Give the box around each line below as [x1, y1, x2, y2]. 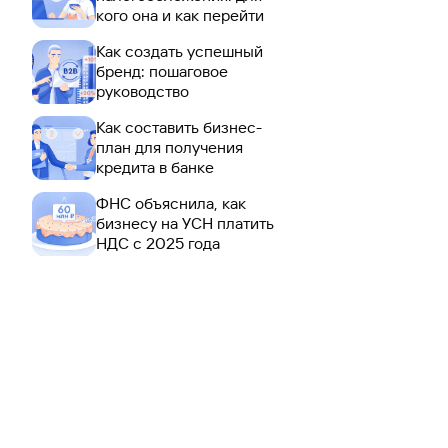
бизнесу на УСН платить [96, 214, 274, 233]
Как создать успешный [96, 42, 263, 61]
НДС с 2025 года [96, 234, 220, 253]
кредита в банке [96, 158, 214, 177]
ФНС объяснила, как [96, 194, 246, 213]
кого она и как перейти [96, 6, 264, 25]
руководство [96, 82, 189, 101]
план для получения [96, 138, 243, 157]
